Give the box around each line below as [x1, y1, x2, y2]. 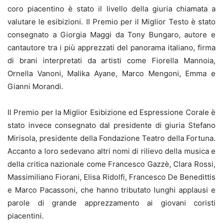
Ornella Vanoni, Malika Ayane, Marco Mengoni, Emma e [7, 69, 216, 79]
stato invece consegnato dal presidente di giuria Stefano [7, 120, 216, 130]
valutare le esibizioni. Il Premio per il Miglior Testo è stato [7, 17, 216, 27]
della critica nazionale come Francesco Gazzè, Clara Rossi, [7, 159, 216, 169]
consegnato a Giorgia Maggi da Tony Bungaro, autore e [7, 30, 216, 40]
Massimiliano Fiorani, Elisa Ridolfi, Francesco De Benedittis [7, 172, 216, 182]
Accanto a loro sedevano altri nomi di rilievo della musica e [7, 146, 216, 156]
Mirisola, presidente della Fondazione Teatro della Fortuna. [7, 133, 216, 143]
